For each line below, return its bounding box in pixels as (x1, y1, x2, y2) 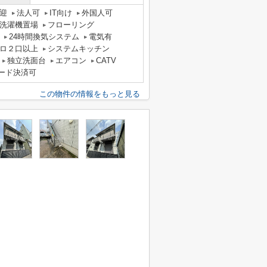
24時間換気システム (9, 32, 79, 41)
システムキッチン (48, 44, 110, 53)
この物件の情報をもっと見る (39, 89, 140, 98)
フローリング (48, 20, 94, 29)
